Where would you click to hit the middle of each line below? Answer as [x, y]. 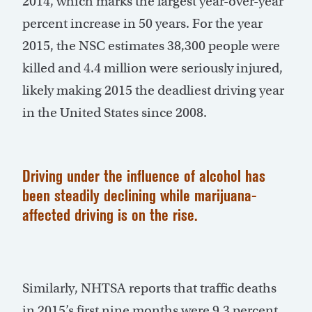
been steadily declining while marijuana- [140, 196]
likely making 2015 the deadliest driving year [153, 91]
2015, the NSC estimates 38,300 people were [151, 46]
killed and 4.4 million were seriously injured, [153, 68]
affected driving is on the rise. [110, 215]
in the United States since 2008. [115, 113]
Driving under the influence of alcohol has [144, 176]
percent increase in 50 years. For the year [142, 24]
